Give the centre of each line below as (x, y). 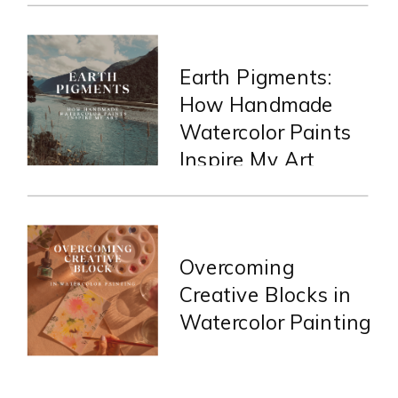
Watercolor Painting (275, 322)
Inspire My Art (247, 159)
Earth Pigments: (255, 77)
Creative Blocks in (265, 295)
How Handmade (256, 104)
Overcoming (236, 267)
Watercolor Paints (265, 132)
